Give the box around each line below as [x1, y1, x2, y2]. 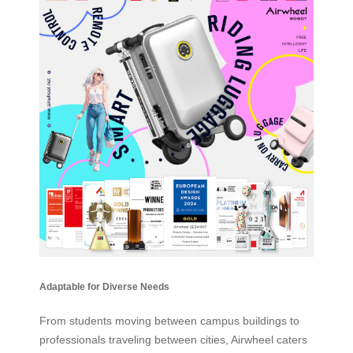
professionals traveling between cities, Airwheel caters [39, 333, 307, 347]
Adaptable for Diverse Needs [39, 281, 169, 292]
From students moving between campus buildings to [39, 314, 299, 328]
